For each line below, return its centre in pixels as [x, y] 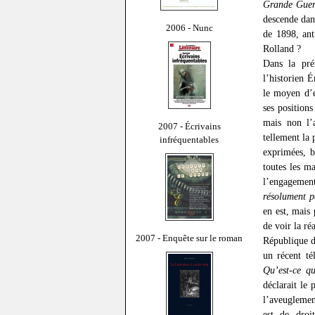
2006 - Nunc [189, 27]
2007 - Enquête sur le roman [189, 238]
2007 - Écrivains [189, 126]
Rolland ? [282, 49]
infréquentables [189, 139]
